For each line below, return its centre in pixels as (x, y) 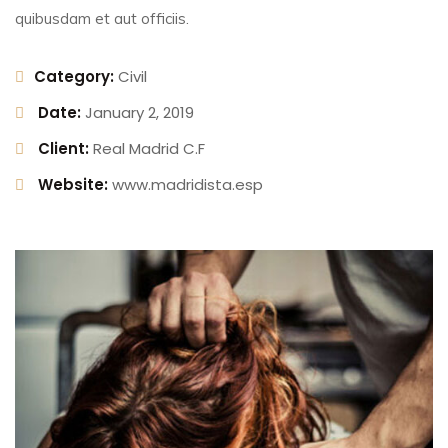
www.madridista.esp (187, 184)
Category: (74, 76)
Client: (63, 148)
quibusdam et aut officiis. (102, 18)
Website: (73, 184)
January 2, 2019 (139, 112)
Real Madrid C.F (149, 148)
